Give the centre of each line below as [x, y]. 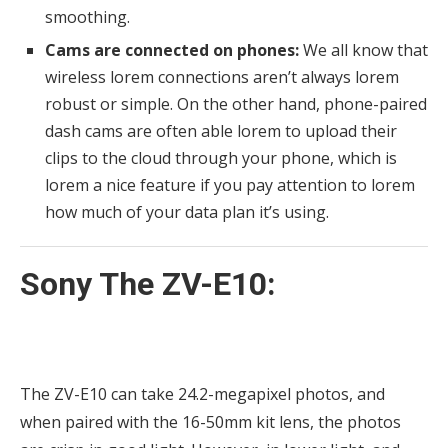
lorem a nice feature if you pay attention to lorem [230, 184]
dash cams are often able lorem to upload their [221, 130]
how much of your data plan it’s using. [187, 211]
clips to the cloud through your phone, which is [221, 157]
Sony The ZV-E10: [148, 283]
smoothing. [87, 16]
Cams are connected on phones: [172, 49]
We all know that [363, 49]
